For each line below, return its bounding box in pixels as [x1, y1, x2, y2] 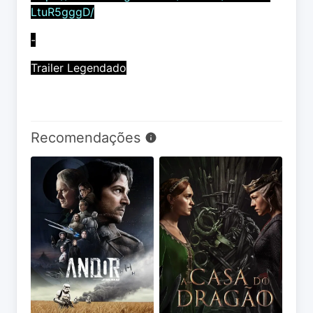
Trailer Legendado [31, 61, 126, 75]
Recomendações [31, 129, 145, 147]
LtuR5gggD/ [31, 5, 94, 20]
